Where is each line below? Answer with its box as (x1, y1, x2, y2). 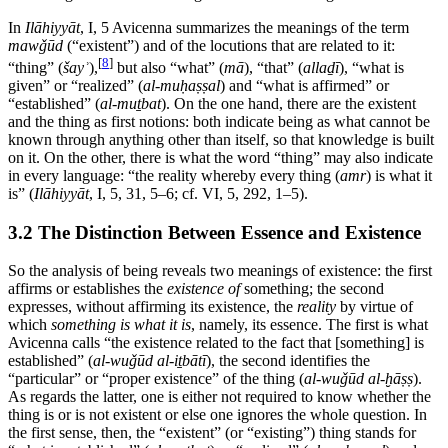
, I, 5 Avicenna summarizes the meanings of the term (80, 18, 409, 36)
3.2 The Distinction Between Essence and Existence (8, 221, 421, 243)
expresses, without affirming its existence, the (8, 298, 297, 316)
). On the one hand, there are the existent (161, 95, 416, 113)
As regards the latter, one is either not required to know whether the (8, 388, 431, 406)
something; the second (240, 280, 384, 298)
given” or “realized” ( (8, 77, 143, 95)
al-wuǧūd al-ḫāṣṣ (304, 370, 413, 388)
